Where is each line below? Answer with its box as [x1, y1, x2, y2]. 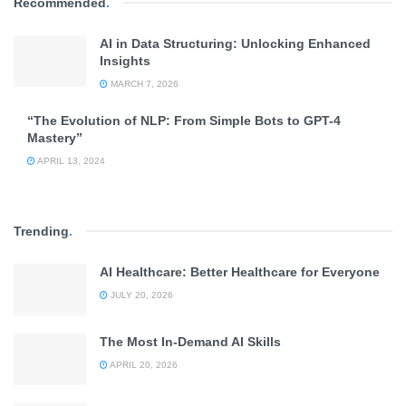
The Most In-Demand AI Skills [100, 334, 281, 350]
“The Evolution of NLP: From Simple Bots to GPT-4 [27, 113, 341, 128]
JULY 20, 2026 [108, 290, 173, 300]
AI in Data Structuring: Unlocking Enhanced [100, 36, 371, 51]
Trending [14, 224, 69, 238]
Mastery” [27, 130, 82, 145]
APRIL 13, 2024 [35, 156, 105, 166]
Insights [100, 53, 150, 68]
